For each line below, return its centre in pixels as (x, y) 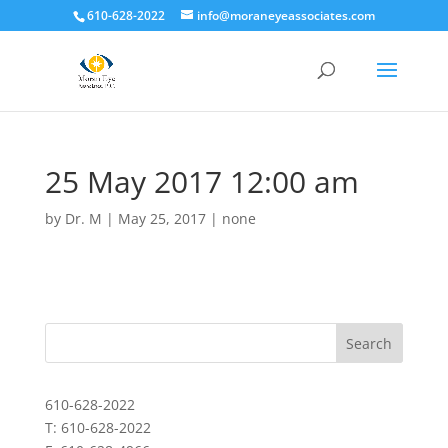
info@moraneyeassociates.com (285, 15)
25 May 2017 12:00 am (201, 181)
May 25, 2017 (161, 218)
